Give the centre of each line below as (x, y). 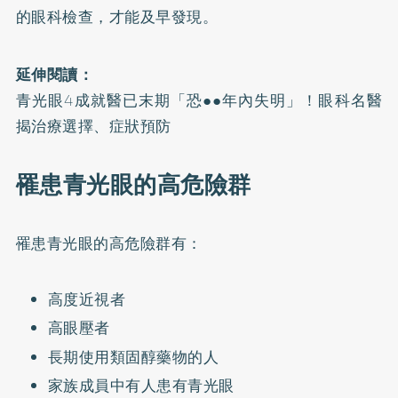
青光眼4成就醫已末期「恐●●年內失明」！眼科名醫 (199, 100)
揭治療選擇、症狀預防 (93, 126)
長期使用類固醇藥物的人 (133, 357)
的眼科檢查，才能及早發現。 (117, 16)
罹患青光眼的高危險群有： (109, 243)
